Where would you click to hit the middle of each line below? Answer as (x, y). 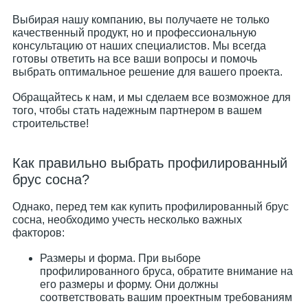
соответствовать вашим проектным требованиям (166, 297)
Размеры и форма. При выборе (120, 258)
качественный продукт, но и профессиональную (134, 33)
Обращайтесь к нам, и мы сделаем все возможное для (152, 97)
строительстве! (51, 123)
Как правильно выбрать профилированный (150, 163)
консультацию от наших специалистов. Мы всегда (139, 46)
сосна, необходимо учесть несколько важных (127, 220)
